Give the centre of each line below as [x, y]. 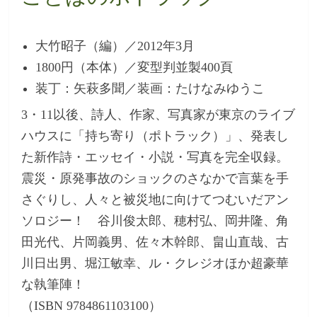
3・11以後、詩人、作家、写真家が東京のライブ [158, 114]
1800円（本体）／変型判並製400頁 [134, 67]
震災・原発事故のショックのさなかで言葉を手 [155, 178]
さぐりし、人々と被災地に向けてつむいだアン [155, 199]
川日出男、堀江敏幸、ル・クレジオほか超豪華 [155, 263]
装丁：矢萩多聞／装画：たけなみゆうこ [150, 88]
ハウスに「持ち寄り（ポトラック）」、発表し [155, 136]
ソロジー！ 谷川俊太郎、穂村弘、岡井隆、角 [155, 220]
